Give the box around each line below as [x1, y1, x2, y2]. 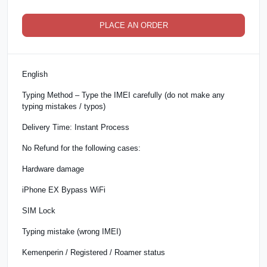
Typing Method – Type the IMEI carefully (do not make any [22, 90, 225, 100]
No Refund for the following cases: [22, 143, 141, 153]
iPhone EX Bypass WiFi [22, 185, 105, 194]
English [22, 69, 48, 79]
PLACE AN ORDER [99, 20, 168, 30]
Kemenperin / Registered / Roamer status [22, 247, 165, 257]
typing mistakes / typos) [22, 101, 105, 111]
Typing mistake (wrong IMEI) [22, 226, 121, 236]
